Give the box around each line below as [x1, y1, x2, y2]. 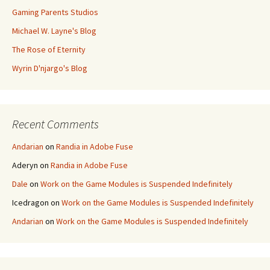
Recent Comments [12, 116, 99, 131]
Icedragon [12, 196, 49, 208]
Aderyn [12, 159, 38, 171]
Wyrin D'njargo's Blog [12, 62, 87, 74]
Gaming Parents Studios [12, 6, 98, 17]
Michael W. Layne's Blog [12, 25, 96, 36]
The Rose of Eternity [12, 43, 86, 55]
